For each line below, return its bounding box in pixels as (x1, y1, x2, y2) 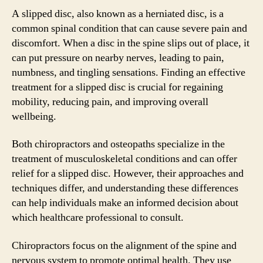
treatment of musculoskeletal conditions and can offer (12, 152, 237, 166)
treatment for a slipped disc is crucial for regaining (12, 80, 223, 94)
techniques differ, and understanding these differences (12, 181, 238, 195)
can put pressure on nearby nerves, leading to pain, (12, 50, 224, 65)
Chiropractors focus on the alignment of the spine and (12, 238, 237, 252)
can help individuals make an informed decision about (12, 196, 238, 210)
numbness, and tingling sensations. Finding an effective (12, 65, 245, 79)
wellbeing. (12, 109, 56, 123)
